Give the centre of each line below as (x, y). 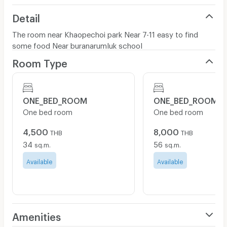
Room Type (40, 61)
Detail (26, 16)
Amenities (36, 215)
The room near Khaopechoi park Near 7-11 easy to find (105, 33)
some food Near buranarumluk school (77, 44)
